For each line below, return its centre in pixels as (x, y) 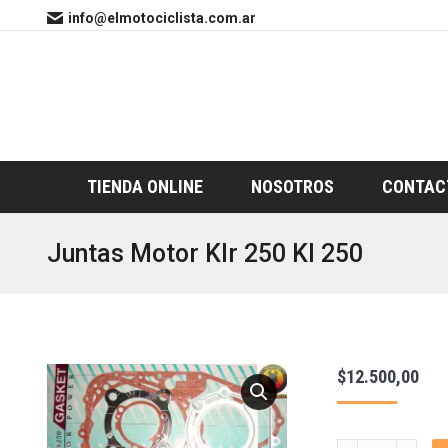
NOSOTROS (292, 186)
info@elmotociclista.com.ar (162, 18)
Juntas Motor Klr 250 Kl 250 (205, 253)
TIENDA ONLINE (145, 186)
